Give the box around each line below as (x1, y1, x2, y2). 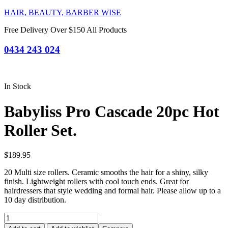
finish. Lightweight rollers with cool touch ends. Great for (4, 177, 189, 186)
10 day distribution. (4, 195, 66, 205)
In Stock (4, 82, 31, 91)
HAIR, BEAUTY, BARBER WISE (4, 8, 121, 17)
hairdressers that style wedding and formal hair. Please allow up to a (4, 186, 221, 195)
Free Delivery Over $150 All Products (4, 25, 127, 34)
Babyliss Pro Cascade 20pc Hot (4, 102, 219, 121)
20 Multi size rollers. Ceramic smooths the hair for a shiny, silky (4, 168, 208, 177)
